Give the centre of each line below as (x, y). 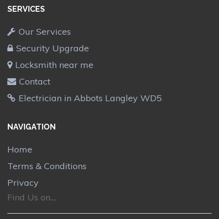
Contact (35, 81)
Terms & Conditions (47, 166)
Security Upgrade (53, 48)
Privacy (23, 183)
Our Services (45, 31)
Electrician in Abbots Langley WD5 (90, 98)
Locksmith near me (54, 65)
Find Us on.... (32, 197)
